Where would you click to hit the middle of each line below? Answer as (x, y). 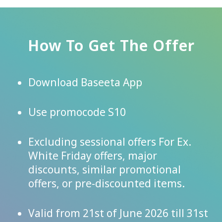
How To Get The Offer (111, 46)
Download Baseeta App (85, 83)
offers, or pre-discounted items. (107, 184)
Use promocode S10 (77, 112)
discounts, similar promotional (105, 170)
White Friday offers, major (93, 156)
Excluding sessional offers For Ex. (110, 142)
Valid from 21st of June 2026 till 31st (118, 213)
